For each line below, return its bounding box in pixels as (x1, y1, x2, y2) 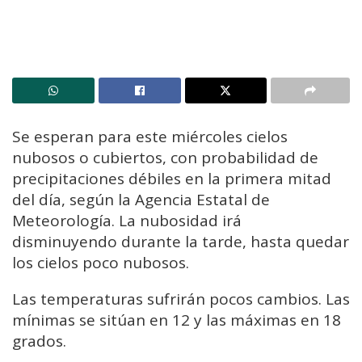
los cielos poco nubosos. (12, 251, 189, 273)
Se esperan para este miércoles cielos (12, 125, 288, 147)
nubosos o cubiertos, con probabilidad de (12, 146, 318, 168)
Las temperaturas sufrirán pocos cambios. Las (12, 288, 350, 309)
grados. (12, 330, 66, 351)
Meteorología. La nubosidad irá (12, 209, 242, 231)
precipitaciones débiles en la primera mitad (12, 167, 331, 189)
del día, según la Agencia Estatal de (12, 188, 270, 210)
